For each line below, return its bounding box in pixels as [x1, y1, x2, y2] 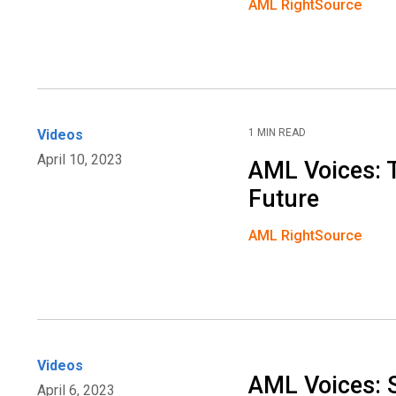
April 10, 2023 [37, 151, 123, 169]
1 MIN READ [248, 126, 307, 140]
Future [248, 185, 320, 214]
